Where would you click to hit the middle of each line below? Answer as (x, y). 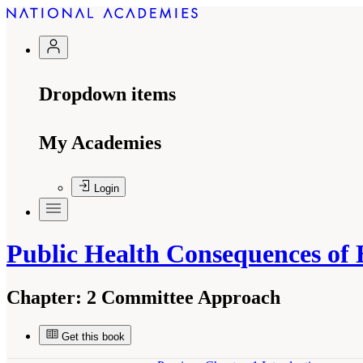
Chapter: (44, 297)
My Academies (100, 143)
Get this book (93, 336)
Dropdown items (107, 94)
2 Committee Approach (181, 297)
